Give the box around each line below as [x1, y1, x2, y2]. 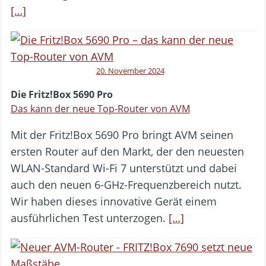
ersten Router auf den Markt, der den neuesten [11, 144, 244, 159]
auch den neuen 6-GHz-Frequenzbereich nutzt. [11, 177, 242, 192]
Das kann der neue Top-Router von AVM [11, 102, 190, 115]
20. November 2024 [96, 65, 164, 76]
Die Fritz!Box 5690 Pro [11, 87, 113, 101]
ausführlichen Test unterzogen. [11, 210, 169, 225]
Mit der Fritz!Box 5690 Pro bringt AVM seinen [11, 127, 233, 142]
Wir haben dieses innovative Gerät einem [11, 194, 217, 208]
